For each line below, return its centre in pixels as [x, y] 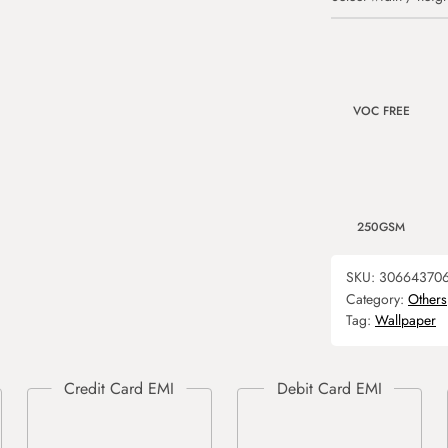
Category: [377, 299]
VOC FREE [381, 111]
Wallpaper [405, 320]
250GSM [381, 227]
